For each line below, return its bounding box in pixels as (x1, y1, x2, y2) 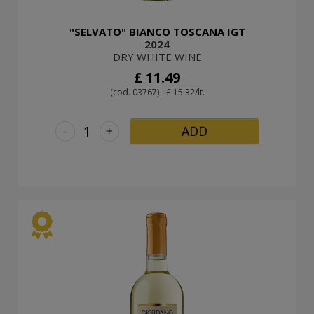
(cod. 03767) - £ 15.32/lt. (109, 86, 205, 98)
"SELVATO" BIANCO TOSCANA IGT (69, 24, 245, 39)
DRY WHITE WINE (112, 49, 202, 64)
